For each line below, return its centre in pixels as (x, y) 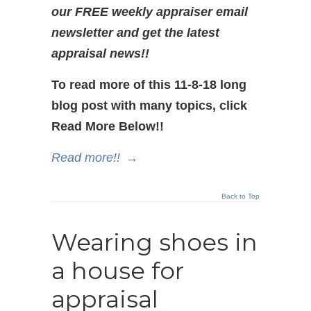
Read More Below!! (108, 126)
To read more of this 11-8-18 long (149, 85)
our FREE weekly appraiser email (150, 12)
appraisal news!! (100, 53)
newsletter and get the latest (135, 33)
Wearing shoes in (154, 242)
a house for (118, 271)
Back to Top (241, 196)
